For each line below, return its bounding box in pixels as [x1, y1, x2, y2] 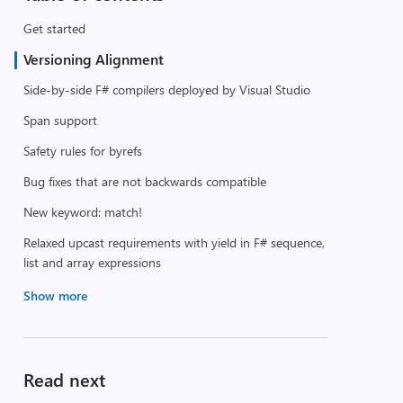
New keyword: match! [22, 203, 142, 220]
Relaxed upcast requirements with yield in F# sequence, [22, 234, 325, 251]
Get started [22, 20, 85, 37]
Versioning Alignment [22, 49, 164, 68]
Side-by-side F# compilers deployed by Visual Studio [22, 81, 310, 98]
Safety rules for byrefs [22, 142, 142, 159]
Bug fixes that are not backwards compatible [22, 173, 266, 190]
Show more [22, 287, 87, 304]
